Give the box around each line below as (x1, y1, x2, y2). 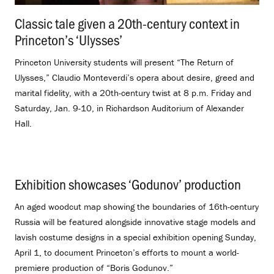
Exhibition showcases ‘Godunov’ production (15, 174, 241, 194)
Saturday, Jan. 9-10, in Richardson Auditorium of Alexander (15, 102, 244, 114)
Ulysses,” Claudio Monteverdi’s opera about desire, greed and (15, 71, 254, 83)
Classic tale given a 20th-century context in (15, 13, 240, 32)
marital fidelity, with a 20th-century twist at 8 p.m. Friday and (15, 86, 251, 98)
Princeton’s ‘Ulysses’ (15, 29, 122, 49)
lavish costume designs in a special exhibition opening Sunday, (15, 231, 256, 243)
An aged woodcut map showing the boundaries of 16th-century (15, 201, 259, 213)
